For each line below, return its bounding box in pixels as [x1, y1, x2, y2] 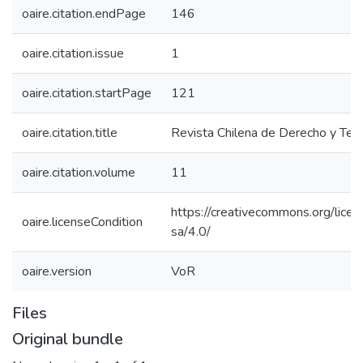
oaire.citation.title [22, 124, 117, 142]
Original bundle [12, 328, 123, 350]
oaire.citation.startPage [22, 84, 152, 102]
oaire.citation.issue [22, 45, 124, 62]
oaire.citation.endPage [22, 5, 146, 23]
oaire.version [22, 263, 92, 280]
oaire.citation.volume [22, 164, 135, 181]
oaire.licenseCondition [22, 213, 143, 231]
